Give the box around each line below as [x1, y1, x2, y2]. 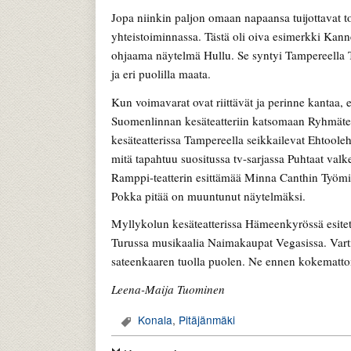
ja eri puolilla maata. [111, 66, 211, 82]
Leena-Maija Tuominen [111, 280, 225, 297]
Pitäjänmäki [179, 312, 235, 328]
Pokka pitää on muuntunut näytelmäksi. [111, 187, 306, 204]
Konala [138, 312, 172, 328]
